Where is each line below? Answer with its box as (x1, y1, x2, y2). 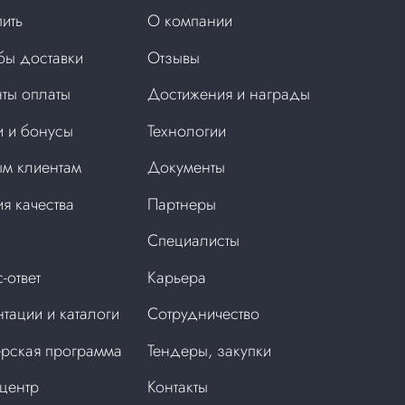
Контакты (147, 375, 209, 400)
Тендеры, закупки (147, 338, 272, 363)
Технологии (147, 118, 227, 143)
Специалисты (147, 229, 240, 253)
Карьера (147, 265, 207, 289)
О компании (147, 9, 233, 33)
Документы (147, 155, 226, 180)
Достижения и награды (147, 82, 311, 107)
